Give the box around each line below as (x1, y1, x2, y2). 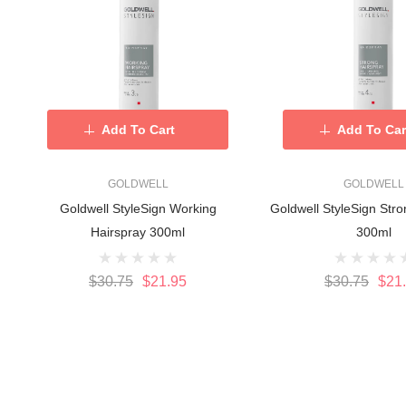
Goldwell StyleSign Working (59, 201, 217, 217)
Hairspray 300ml (91, 225, 185, 240)
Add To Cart (101, 122, 175, 138)
